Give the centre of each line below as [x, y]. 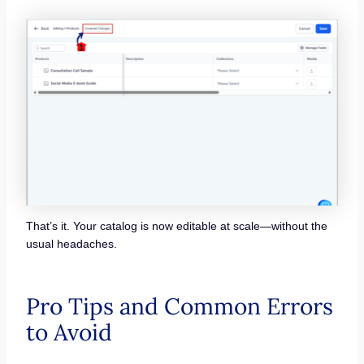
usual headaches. [71, 243]
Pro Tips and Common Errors [179, 306]
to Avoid [69, 332]
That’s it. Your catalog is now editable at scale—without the [176, 225]
